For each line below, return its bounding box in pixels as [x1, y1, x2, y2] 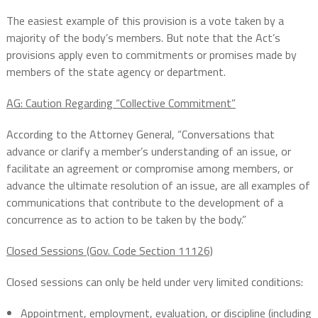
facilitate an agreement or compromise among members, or [6, 160, 293, 177]
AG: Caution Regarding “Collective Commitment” [6, 94, 236, 112]
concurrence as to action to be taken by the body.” [6, 211, 246, 229]
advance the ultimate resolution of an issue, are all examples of [6, 177, 310, 194]
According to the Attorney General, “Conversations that [6, 126, 275, 143]
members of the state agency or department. [6, 63, 226, 81]
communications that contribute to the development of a [6, 194, 283, 212]
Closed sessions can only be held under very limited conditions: [6, 273, 303, 291]
